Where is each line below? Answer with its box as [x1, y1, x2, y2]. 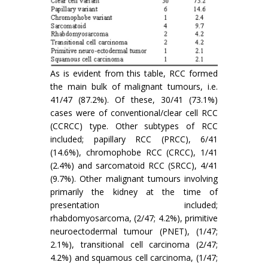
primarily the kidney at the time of [50, 185, 218, 197]
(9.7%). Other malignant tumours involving [50, 172, 218, 184]
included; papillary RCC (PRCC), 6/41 [50, 133, 218, 145]
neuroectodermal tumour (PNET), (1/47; [50, 225, 218, 237]
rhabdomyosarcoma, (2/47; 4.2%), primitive [50, 212, 218, 224]
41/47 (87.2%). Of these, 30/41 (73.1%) [50, 93, 218, 105]
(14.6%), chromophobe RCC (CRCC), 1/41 [50, 146, 218, 158]
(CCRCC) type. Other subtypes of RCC [50, 120, 218, 132]
